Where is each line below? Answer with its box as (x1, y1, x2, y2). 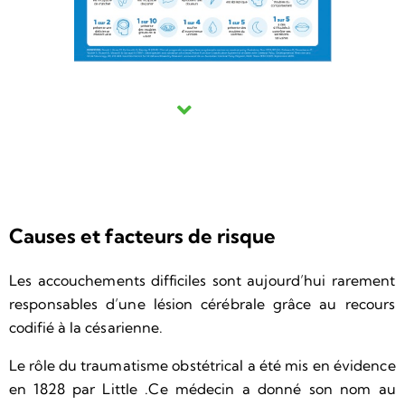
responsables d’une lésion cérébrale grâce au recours (9, 295, 396, 314)
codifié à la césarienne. (9, 318, 164, 337)
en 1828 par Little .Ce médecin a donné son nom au (9, 380, 396, 399)
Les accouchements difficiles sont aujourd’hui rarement (9, 271, 396, 290)
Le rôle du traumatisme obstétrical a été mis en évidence (9, 356, 396, 375)
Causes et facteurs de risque (9, 223, 276, 250)
